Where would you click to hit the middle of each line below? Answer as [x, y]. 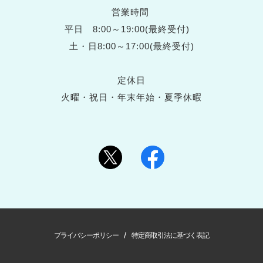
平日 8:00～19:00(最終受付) [131, 29]
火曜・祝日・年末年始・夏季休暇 [131, 97]
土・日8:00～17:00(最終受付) [131, 46]
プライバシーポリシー [86, 236]
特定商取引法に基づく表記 [171, 236]
